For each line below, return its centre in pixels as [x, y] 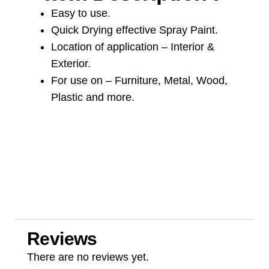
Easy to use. [81, 14]
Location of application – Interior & [133, 47]
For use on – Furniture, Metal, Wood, [139, 81]
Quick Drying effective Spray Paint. [134, 30]
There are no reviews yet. [88, 257]
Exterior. [71, 64]
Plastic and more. [93, 98]
